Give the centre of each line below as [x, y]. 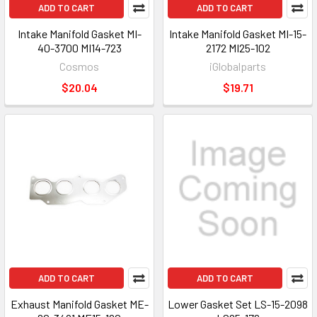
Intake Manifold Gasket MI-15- [238, 34]
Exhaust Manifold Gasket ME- [79, 304]
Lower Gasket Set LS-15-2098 [238, 304]
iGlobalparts [238, 66]
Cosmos [79, 66]
